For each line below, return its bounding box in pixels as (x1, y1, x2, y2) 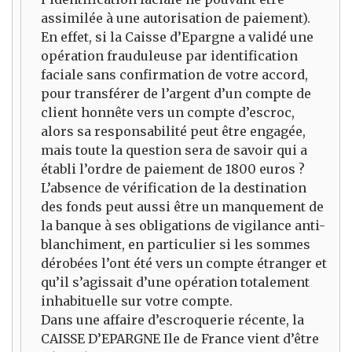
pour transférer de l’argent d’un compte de (41, 86, 311, 102)
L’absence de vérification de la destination (41, 180, 306, 196)
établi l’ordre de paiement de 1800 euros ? (41, 161, 305, 178)
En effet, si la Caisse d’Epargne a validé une (41, 29, 313, 46)
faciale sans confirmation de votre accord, (41, 67, 308, 83)
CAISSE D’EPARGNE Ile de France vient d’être (41, 331, 319, 347)
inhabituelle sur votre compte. (41, 293, 233, 310)
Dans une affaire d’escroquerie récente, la (41, 312, 304, 328)
